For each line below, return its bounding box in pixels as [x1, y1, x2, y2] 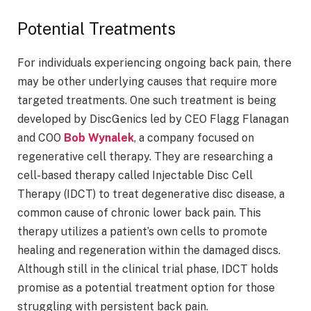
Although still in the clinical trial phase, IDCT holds [17, 262, 278, 276]
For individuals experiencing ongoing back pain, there [17, 56, 292, 70]
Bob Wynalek [64, 131, 134, 145]
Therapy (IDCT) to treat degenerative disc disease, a [17, 187, 285, 201]
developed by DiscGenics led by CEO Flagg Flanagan [17, 112, 289, 126]
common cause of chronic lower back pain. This [17, 206, 261, 220]
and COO [17, 131, 64, 145]
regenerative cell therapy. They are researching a [17, 150, 273, 164]
